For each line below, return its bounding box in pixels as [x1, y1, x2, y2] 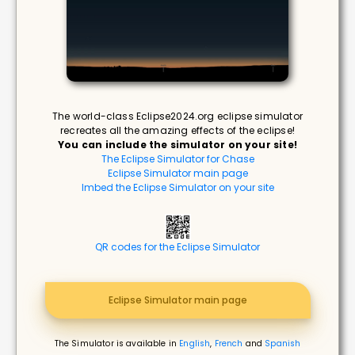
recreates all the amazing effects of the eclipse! [60, 123, 295, 137]
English [179, 337, 211, 349]
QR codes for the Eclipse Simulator [95, 239, 260, 254]
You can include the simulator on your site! [58, 137, 297, 151]
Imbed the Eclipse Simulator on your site [81, 180, 274, 194]
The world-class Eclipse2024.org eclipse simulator [52, 109, 303, 123]
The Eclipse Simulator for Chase [101, 151, 254, 166]
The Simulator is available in [54, 337, 180, 349]
